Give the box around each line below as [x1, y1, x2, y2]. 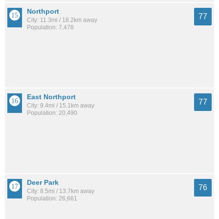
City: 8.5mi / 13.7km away [27, 187, 94, 195]
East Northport [27, 92, 76, 101]
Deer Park [27, 178, 59, 186]
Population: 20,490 [27, 109, 77, 116]
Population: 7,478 [27, 23, 74, 31]
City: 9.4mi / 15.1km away [27, 102, 94, 109]
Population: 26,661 [27, 195, 77, 202]
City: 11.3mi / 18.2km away [27, 16, 97, 23]
